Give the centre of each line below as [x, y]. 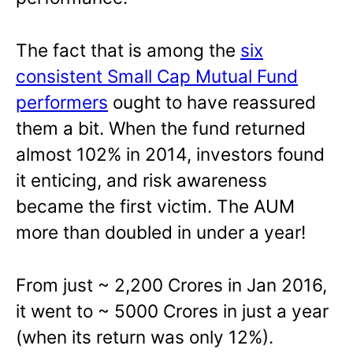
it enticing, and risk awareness [141, 180]
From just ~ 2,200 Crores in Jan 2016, [171, 284]
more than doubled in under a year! [161, 232]
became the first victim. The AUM [155, 206]
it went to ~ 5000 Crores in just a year [172, 310]
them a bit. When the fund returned [161, 128]
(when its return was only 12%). [145, 336]
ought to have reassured [212, 102]
